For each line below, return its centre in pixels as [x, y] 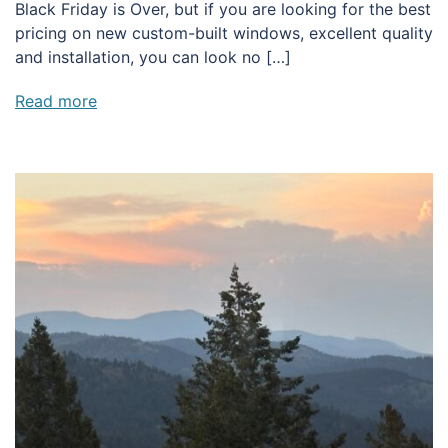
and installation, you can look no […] [153, 57]
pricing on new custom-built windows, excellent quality [224, 33]
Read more [56, 101]
